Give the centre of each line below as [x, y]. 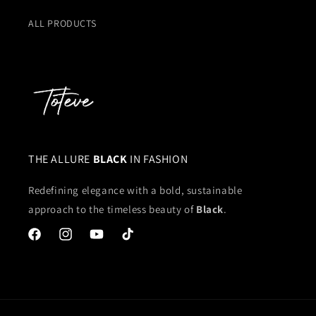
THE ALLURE [61, 159]
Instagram [81, 241]
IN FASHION [159, 159]
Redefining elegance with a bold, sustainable [135, 190]
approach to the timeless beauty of [113, 209]
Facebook [48, 241]
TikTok [134, 241]
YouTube [108, 241]
